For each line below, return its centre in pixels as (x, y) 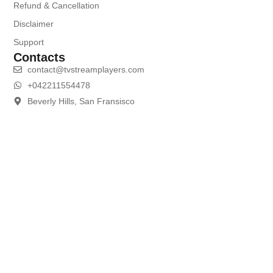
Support (29, 42)
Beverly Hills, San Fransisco (81, 101)
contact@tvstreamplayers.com (86, 69)
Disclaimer (34, 23)
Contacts (40, 57)
